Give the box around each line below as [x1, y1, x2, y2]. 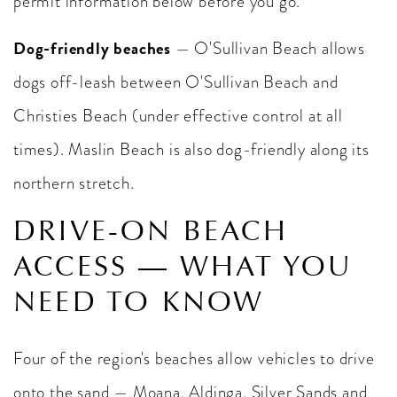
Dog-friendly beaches [13, 35, 171, 61]
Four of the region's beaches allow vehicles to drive [13, 346, 375, 370]
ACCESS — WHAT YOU [13, 249, 354, 284]
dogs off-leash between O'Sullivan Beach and [13, 70, 339, 94]
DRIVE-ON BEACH [13, 214, 288, 248]
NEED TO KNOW [13, 284, 265, 319]
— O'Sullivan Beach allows [171, 36, 365, 60]
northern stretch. [13, 171, 135, 195]
